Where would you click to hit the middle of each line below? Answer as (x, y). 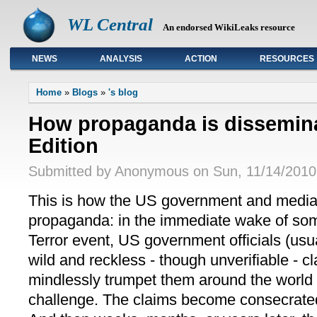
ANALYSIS (121, 59)
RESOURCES (287, 59)
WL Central (110, 24)
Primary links (56, 65)
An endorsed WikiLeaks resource (229, 27)
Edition (63, 145)
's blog (123, 93)
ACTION (201, 59)
